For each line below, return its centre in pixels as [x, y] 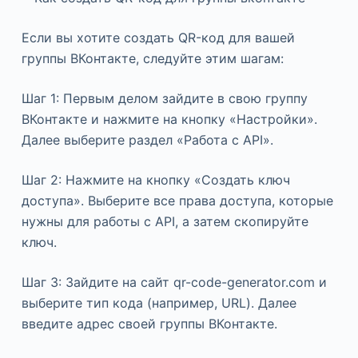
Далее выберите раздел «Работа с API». [147, 140]
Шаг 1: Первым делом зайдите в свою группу [164, 99]
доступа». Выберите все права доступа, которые [177, 201]
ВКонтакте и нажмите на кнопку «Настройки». [169, 119]
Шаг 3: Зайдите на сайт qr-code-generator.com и [174, 282]
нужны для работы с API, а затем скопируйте [165, 222]
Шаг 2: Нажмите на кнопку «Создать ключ [155, 180]
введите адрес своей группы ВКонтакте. [149, 324]
